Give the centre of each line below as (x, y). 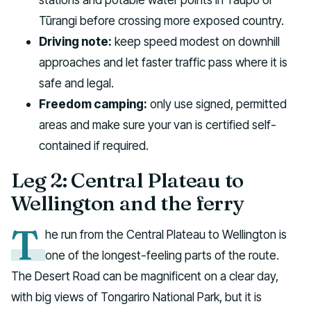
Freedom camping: (93, 104)
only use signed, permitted (217, 104)
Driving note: (75, 42)
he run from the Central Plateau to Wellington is (166, 235)
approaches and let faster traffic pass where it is (163, 62)
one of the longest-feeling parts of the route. (162, 255)
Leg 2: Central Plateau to (127, 180)
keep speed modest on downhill (196, 42)
